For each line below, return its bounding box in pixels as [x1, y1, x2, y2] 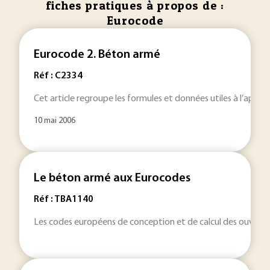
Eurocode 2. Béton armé [34, 49, 160, 61]
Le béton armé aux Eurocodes [34, 172, 190, 184]
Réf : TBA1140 [34, 195, 93, 204]
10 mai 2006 [34, 116, 75, 125]
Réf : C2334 [34, 71, 83, 81]
